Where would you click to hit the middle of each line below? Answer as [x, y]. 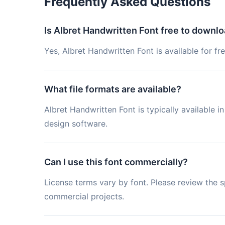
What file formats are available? [113, 89]
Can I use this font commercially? [116, 162]
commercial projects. [84, 196]
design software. [76, 124]
